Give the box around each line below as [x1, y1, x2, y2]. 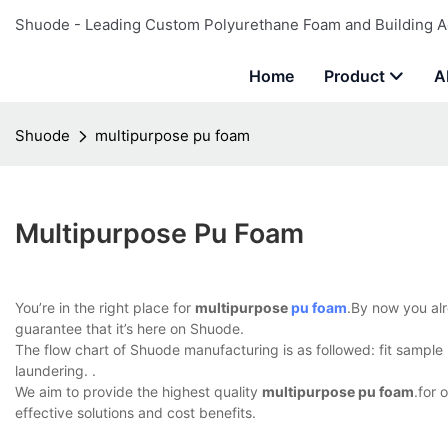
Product [324, 66, 385, 86]
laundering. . [15, 362, 96, 380]
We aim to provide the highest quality [15, 383, 262, 401]
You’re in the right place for [15, 299, 195, 317]
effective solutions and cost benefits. [15, 404, 256, 422]
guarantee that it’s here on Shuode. [15, 320, 244, 338]
